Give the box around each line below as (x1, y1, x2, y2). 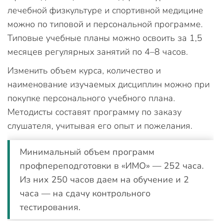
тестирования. (20, 201, 80, 213)
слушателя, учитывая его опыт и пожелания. (7, 120, 192, 132)
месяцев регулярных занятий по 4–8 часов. (7, 46, 188, 58)
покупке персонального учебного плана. (7, 92, 175, 104)
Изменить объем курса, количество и (7, 65, 161, 76)
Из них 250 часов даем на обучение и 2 (20, 174, 189, 185)
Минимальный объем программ (20, 146, 154, 158)
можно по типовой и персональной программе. (7, 18, 203, 30)
